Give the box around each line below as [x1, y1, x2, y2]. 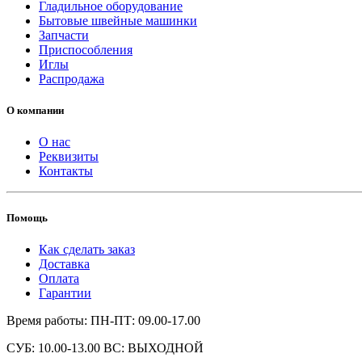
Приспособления [39, 43, 133, 57]
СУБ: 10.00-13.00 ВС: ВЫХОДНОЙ [6, 340, 204, 355]
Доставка [39, 256, 90, 271]
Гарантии [39, 285, 91, 300]
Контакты [39, 164, 93, 179]
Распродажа [39, 72, 104, 86]
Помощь [6, 211, 48, 224]
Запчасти [39, 28, 89, 43]
